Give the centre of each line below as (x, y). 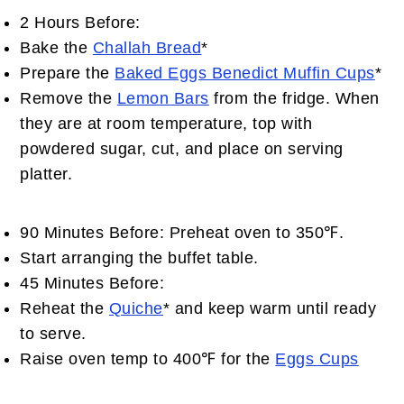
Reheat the (64, 308)
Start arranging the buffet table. (139, 257)
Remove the (69, 98)
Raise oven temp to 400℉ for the (148, 358)
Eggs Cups (317, 358)
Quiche (136, 308)
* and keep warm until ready (270, 308)
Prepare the (68, 73)
